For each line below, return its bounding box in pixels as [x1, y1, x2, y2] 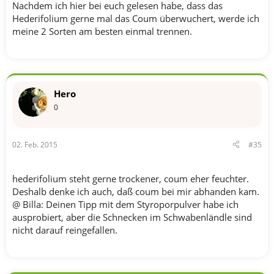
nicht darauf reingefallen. [12, 223, 117, 236]
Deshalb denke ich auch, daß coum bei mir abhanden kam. [12, 185, 259, 198]
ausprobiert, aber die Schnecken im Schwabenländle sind [12, 210, 252, 223]
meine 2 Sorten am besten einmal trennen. [12, 25, 192, 37]
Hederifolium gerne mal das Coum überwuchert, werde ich [12, 12, 259, 24]
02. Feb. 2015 [12, 139, 57, 150]
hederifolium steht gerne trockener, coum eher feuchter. [12, 172, 249, 185]
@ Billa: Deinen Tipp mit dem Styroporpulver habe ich [12, 198, 239, 210]
